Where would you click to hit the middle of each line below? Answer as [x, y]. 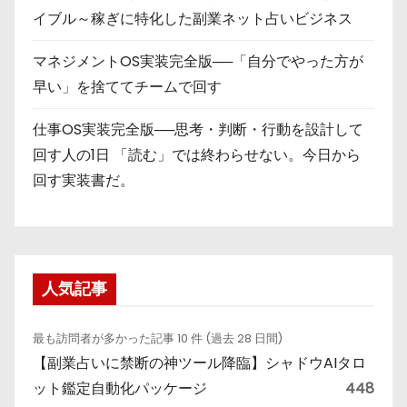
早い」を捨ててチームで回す [127, 87]
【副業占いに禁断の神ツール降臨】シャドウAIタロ [199, 363]
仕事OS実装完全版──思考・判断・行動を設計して [198, 129]
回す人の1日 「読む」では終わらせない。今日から [197, 155]
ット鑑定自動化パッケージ [120, 388]
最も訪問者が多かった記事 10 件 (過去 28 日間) [158, 338]
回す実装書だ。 [84, 180]
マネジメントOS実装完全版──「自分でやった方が [198, 61]
